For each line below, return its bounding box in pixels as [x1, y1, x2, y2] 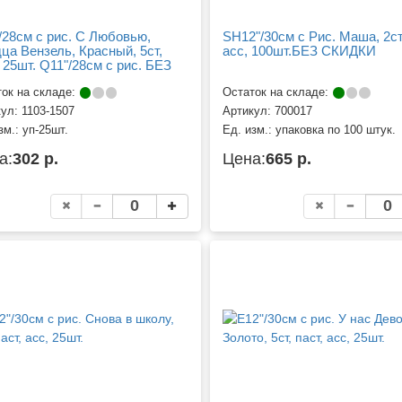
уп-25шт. [22, 123, 68, 136]
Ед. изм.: [222, 123, 275, 136]
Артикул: [222, 104, 275, 118]
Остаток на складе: [222, 85, 332, 99]
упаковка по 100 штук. [275, 123, 396, 136]
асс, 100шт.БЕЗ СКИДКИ [222, 42, 376, 58]
